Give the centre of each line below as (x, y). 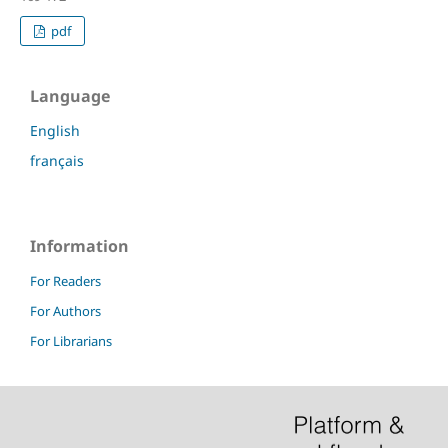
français (57, 161)
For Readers (65, 281)
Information (79, 246)
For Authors (65, 310)
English (55, 131)
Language (70, 96)
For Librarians (71, 340)
